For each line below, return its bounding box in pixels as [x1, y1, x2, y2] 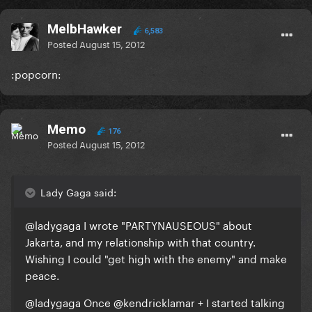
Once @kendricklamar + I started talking [84, 293, 285, 311]
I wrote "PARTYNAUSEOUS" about [81, 216, 252, 233]
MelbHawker [47, 21, 122, 38]
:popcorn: [11, 65, 61, 82]
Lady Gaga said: [38, 184, 116, 200]
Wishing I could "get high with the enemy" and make [25, 249, 287, 267]
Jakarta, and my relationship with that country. [25, 233, 256, 250]
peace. [25, 266, 59, 283]
